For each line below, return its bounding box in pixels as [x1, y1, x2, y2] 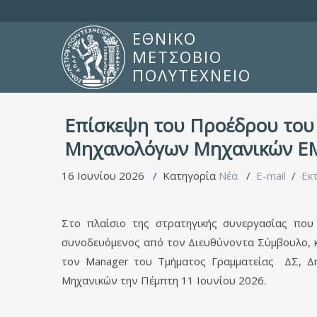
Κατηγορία [163, 168, 219, 183]
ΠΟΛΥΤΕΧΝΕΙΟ [132, 64, 251, 86]
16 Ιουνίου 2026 [62, 168, 147, 183]
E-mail [256, 168, 286, 183]
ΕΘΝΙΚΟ [132, 28, 197, 50]
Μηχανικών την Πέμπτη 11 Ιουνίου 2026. [62, 273, 266, 287]
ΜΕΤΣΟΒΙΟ [132, 46, 222, 68]
